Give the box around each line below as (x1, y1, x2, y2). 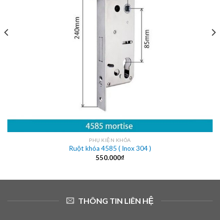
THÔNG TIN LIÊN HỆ (78, 196, 154, 206)
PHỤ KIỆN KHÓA (89, 137, 131, 143)
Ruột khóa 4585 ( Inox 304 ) (69, 144, 151, 153)
